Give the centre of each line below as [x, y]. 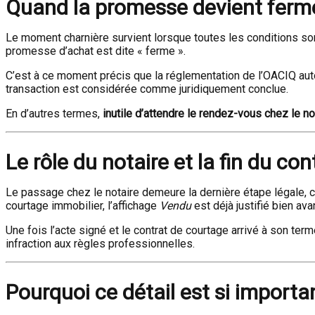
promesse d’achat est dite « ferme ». [96, 51]
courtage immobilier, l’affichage [83, 206]
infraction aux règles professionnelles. [100, 244]
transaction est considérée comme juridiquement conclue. [147, 89]
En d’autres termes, [54, 114]
